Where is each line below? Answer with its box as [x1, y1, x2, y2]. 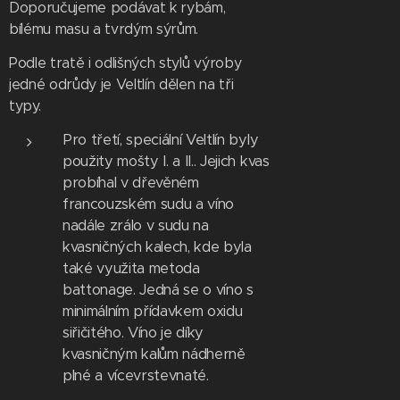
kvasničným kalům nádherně [62, 345, 246, 363]
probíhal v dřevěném [62, 173, 199, 192]
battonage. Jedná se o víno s [62, 280, 254, 299]
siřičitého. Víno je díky [62, 323, 204, 342]
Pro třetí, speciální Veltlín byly [62, 130, 259, 149]
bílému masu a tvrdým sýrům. [9, 21, 199, 37]
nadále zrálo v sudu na [62, 216, 209, 235]
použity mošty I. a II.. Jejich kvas [62, 152, 270, 171]
